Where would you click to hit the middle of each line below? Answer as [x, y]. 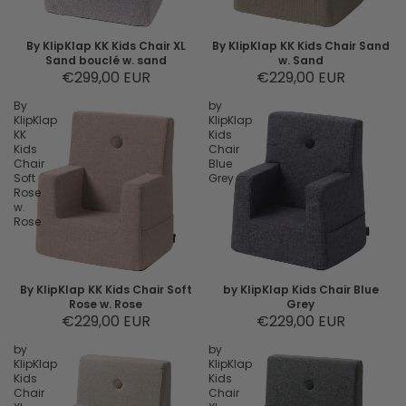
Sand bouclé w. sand [106, 60]
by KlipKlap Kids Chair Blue [300, 290]
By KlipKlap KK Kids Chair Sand [300, 46]
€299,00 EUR [106, 77]
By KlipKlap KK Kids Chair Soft [106, 290]
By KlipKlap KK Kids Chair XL [106, 46]
